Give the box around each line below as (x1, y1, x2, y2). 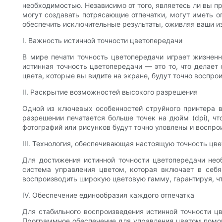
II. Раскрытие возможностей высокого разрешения (22, 88, 198, 97)
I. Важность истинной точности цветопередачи (22, 36, 182, 45)
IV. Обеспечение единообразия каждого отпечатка (22, 191, 194, 200)
